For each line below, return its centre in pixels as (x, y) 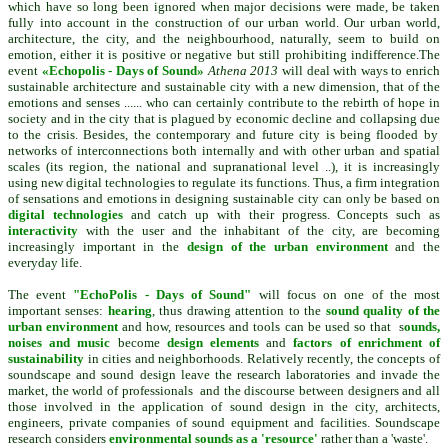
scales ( (29, 167)
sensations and (62, 199)
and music (76, 343)
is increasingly (399, 167)
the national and (159, 167)
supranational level (266, 167)
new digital (72, 183)
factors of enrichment (357, 343)
